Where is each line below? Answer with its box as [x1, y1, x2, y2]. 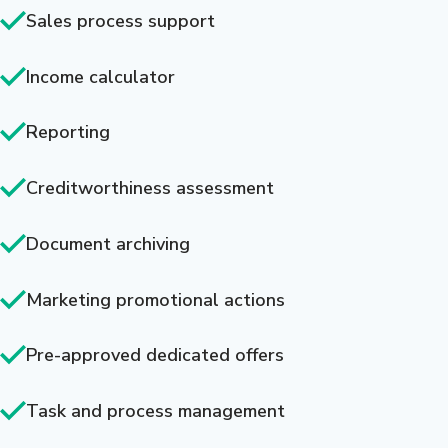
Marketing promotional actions [26, 287, 285, 312]
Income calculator [26, 64, 175, 89]
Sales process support [26, 8, 215, 33]
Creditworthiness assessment [26, 176, 274, 201]
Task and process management [26, 399, 285, 424]
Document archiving [26, 231, 190, 256]
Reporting [26, 120, 110, 145]
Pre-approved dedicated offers [26, 343, 284, 368]
